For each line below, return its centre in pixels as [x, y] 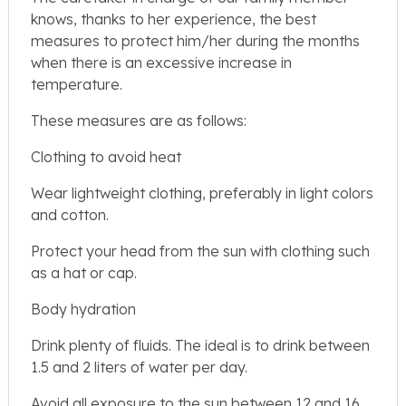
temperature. [77, 85]
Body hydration [83, 309]
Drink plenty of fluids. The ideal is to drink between [200, 346]
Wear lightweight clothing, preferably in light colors [202, 193]
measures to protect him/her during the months [195, 41]
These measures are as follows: [139, 121]
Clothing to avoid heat [106, 157]
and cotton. [70, 215]
